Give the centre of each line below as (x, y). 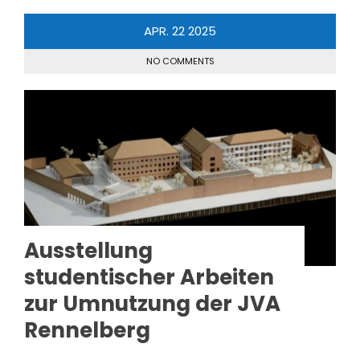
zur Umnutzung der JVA (152, 303)
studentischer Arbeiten (149, 277)
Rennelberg (87, 330)
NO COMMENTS (180, 61)
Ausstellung (88, 250)
